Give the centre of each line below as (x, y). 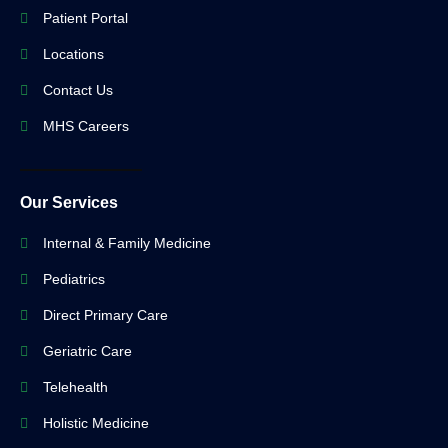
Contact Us (77, 90)
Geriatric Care (87, 351)
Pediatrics (73, 279)
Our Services (69, 203)
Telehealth (75, 387)
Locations (73, 54)
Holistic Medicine (95, 423)
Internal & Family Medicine (126, 243)
